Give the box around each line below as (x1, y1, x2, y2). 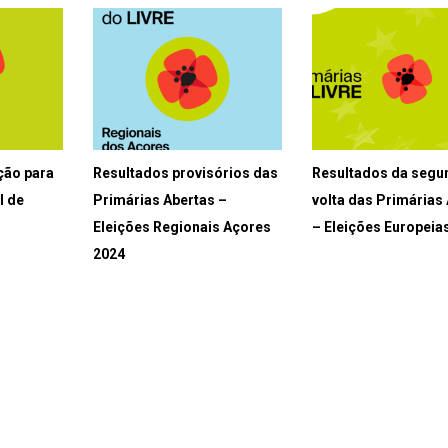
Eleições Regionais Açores (92, 219, 271, 236)
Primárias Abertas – (92, 192, 227, 209)
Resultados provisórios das (92, 165, 278, 182)
